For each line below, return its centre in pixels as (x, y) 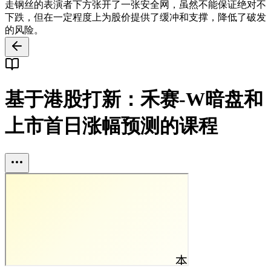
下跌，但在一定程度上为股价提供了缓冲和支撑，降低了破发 (135, 17)
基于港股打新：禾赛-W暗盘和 (134, 100)
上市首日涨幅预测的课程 (111, 126)
